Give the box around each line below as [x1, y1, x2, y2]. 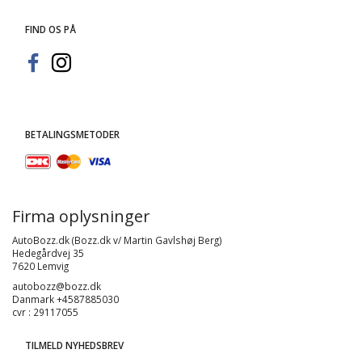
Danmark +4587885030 [12, 292, 121, 305]
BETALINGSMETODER [25, 127, 120, 141]
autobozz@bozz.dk [12, 279, 101, 293]
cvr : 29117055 [12, 305, 78, 318]
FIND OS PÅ [25, 22, 76, 36]
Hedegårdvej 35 [12, 246, 84, 259]
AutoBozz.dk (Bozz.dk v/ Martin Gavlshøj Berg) [12, 233, 222, 246]
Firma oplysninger [12, 204, 149, 227]
